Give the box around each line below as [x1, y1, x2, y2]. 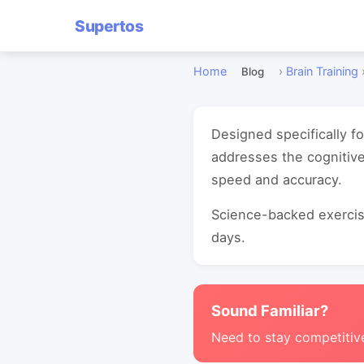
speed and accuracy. [211, 171, 342, 188]
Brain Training [286, 64, 358, 78]
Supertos [75, 15, 143, 36]
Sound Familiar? [211, 301, 328, 319]
